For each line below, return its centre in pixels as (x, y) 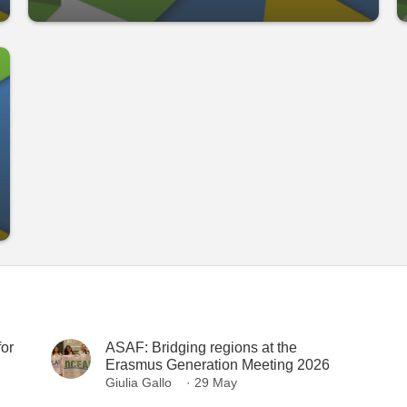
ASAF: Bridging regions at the (201, 347)
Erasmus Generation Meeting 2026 (218, 365)
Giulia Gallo (139, 382)
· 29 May (212, 382)
